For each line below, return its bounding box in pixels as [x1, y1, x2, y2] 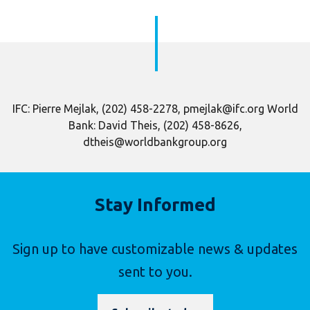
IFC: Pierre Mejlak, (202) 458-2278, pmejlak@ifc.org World [12, 102, 298, 116]
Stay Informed [94, 194, 216, 215]
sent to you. [118, 264, 192, 280]
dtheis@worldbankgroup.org [83, 136, 227, 149]
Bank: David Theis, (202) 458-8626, [68, 119, 242, 132]
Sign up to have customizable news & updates [12, 241, 298, 257]
